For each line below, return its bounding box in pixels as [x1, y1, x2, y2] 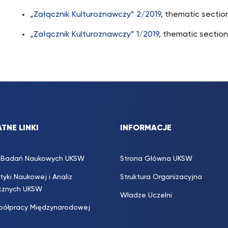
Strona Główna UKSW [120, 155, 192, 162]
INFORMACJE [120, 124, 172, 132]
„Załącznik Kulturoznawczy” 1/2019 [30, 31, 159, 39]
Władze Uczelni [120, 192, 172, 199]
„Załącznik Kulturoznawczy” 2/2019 [30, 11, 161, 19]
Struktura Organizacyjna [120, 174, 202, 181]
